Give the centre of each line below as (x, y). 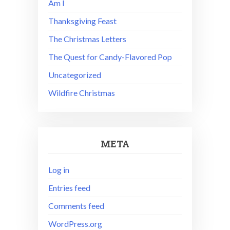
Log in (59, 170)
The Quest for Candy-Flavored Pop (110, 57)
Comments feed (76, 206)
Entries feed (69, 188)
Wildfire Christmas (82, 93)
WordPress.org (75, 224)
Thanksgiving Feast (82, 21)
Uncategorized (75, 75)
